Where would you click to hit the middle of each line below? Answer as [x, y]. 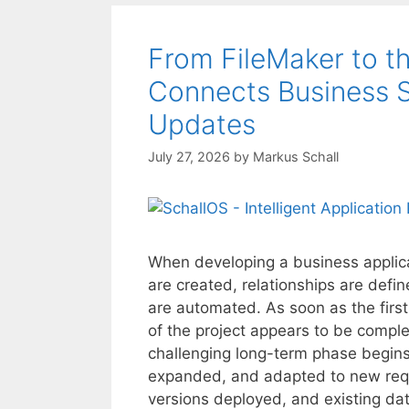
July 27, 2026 [189, 157]
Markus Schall [296, 157]
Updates [202, 124]
